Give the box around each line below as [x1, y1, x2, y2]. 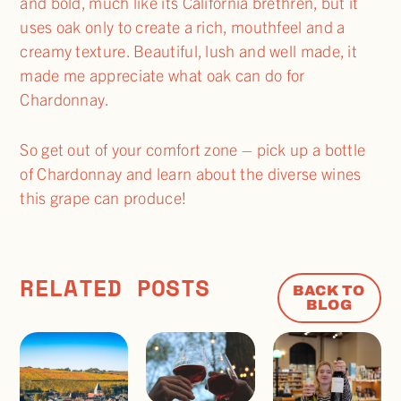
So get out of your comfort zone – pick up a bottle [20, 138, 366, 159]
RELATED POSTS [20, 269, 210, 304]
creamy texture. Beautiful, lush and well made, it [20, 39, 358, 61]
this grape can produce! [20, 186, 187, 208]
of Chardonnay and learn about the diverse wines [20, 162, 362, 183]
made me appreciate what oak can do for [20, 64, 305, 85]
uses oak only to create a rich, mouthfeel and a [20, 15, 346, 37]
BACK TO [293, 282, 365, 298]
